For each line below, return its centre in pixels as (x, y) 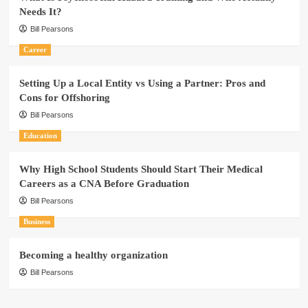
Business (36, 221)
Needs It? (40, 11)
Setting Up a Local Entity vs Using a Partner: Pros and (142, 83)
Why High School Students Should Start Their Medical (141, 169)
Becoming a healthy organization (93, 255)
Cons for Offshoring (64, 97)
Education (40, 135)
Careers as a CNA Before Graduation (104, 183)
